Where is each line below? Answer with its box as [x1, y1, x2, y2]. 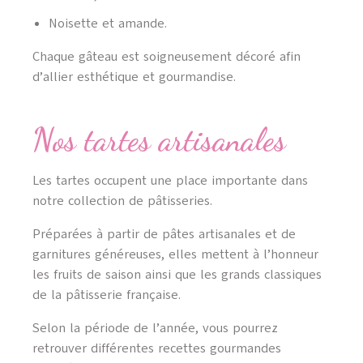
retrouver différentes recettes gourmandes [32, 339, 281, 357]
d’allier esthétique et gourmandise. [32, 67, 236, 86]
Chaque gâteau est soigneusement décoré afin [32, 47, 301, 66]
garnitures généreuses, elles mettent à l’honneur [32, 245, 318, 263]
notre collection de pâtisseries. [32, 191, 212, 210]
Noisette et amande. [49, 14, 167, 32]
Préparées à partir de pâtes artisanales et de [32, 224, 296, 243]
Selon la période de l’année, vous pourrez [32, 318, 278, 337]
